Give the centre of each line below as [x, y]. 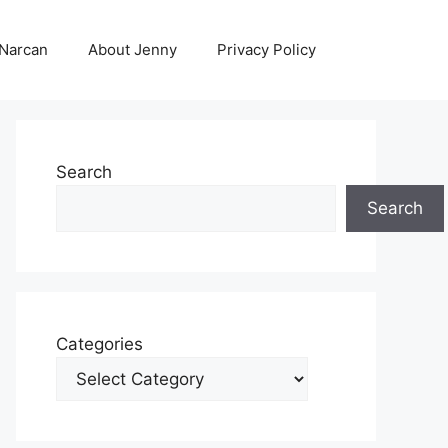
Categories [99, 344]
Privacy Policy [266, 49]
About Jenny [132, 49]
